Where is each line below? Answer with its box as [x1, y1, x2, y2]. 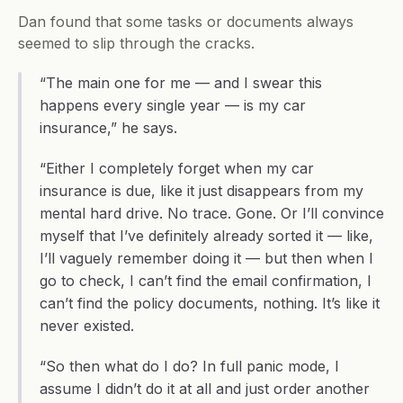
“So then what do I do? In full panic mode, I [40, 357, 339, 375]
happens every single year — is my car [40, 96, 306, 114]
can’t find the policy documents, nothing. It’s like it [40, 294, 380, 312]
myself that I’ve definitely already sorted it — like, [40, 227, 373, 245]
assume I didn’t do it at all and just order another [40, 380, 370, 398]
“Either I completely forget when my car [40, 159, 314, 177]
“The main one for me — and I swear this [40, 74, 322, 92]
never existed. [40, 317, 134, 335]
